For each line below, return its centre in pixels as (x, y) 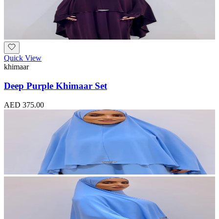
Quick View (23, 58)
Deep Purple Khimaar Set (55, 86)
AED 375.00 (24, 105)
